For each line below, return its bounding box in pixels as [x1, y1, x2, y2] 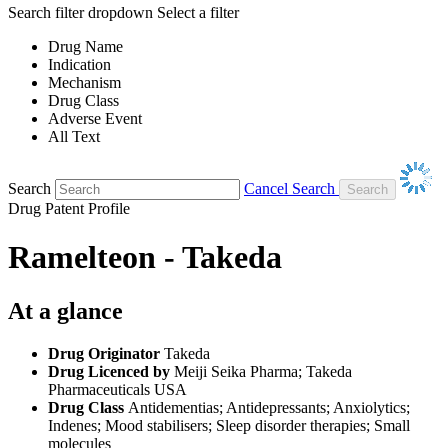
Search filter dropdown [8, 3, 153, 21]
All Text [48, 127, 100, 145]
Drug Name [48, 37, 123, 55]
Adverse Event [48, 109, 142, 127]
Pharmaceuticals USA [48, 380, 187, 398]
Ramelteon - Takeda [8, 239, 282, 276]
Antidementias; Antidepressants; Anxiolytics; [128, 398, 410, 416]
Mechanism [48, 73, 121, 91]
